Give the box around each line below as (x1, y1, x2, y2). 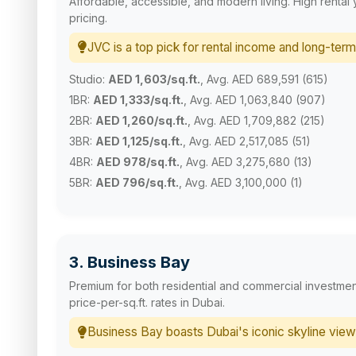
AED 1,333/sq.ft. (93, 93, 184, 107)
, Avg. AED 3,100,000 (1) (179, 176, 303, 190)
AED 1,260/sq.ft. (95, 114, 188, 128)
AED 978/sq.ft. (96, 155, 180, 169)
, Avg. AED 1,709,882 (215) (188, 114, 325, 128)
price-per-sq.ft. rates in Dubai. (69, 296, 225, 310)
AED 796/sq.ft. (95, 176, 179, 190)
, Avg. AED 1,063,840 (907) (184, 93, 326, 107)
